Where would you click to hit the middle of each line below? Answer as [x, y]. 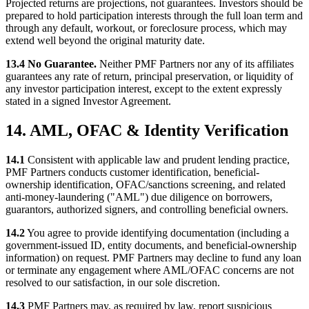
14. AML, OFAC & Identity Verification [147, 131]
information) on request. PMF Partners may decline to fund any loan [153, 258]
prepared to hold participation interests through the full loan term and [154, 16]
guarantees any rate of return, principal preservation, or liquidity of [149, 77]
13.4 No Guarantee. [51, 64]
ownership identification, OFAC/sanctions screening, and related [146, 185]
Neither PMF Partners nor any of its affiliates [195, 64]
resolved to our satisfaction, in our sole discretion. [113, 283]
